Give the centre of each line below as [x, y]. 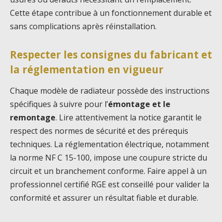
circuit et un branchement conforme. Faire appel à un [108, 171]
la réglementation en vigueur [87, 69]
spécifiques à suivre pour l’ [59, 104]
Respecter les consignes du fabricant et [111, 54]
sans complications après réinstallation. [83, 26]
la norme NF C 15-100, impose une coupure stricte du [109, 157]
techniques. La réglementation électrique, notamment [110, 144]
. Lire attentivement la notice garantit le [129, 117]
